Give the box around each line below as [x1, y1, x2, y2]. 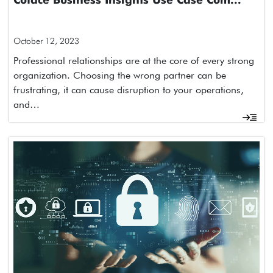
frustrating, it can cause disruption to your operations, [13, 84, 244, 96]
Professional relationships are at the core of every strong [13, 55, 254, 67]
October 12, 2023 [13, 36, 79, 46]
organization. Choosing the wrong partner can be [13, 69, 226, 82]
